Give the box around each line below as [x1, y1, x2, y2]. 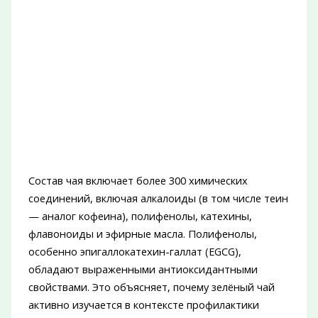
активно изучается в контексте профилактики [28, 297, 259, 312]
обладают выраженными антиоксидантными [28, 262, 258, 277]
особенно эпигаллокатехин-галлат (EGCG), [28, 244, 241, 259]
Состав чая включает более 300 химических [28, 173, 248, 188]
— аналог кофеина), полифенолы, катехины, [28, 209, 252, 224]
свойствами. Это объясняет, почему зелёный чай [28, 280, 275, 295]
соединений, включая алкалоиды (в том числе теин [28, 191, 288, 206]
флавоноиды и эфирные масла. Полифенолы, [28, 226, 257, 241]
